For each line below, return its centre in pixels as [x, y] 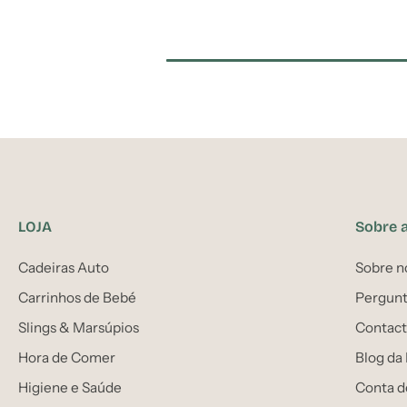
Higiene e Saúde [70, 387]
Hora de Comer [67, 357]
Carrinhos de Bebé [77, 298]
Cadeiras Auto [64, 268]
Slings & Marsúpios [79, 328]
